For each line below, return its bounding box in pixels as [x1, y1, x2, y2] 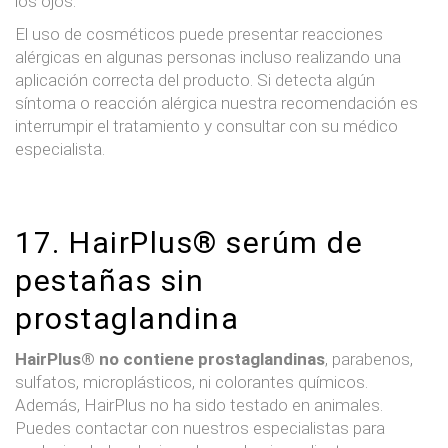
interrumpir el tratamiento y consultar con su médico [15, 115, 398, 136]
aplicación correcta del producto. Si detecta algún [15, 69, 375, 90]
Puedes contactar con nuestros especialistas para [15, 417, 385, 438]
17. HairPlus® [15, 224, 226, 260]
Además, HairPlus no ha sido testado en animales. [15, 394, 383, 415]
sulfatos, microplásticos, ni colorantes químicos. [15, 371, 368, 392]
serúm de [226, 224, 363, 260]
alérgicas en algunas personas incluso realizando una [15, 46, 401, 67]
